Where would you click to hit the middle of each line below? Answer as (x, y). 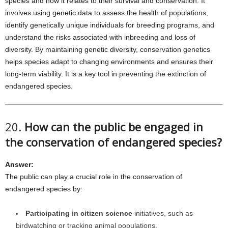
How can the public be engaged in (114, 127)
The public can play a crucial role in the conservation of (94, 177)
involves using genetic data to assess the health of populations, (107, 13)
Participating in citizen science (79, 213)
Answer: (19, 164)
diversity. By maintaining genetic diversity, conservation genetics (108, 49)
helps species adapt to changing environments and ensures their (109, 62)
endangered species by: (44, 189)
